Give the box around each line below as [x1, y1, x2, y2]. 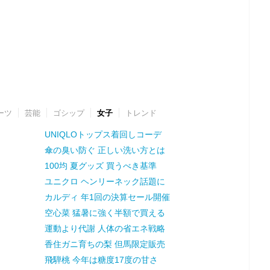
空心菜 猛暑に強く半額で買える [44, 207, 165, 218]
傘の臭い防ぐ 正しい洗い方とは [44, 145, 165, 155]
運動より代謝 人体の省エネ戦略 [44, 223, 165, 233]
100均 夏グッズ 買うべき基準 [44, 160, 157, 171]
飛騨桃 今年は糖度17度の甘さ [44, 254, 158, 265]
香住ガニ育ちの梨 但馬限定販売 [44, 239, 165, 249]
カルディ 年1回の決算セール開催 [44, 192, 170, 202]
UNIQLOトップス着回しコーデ [44, 129, 162, 139]
